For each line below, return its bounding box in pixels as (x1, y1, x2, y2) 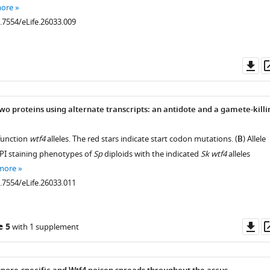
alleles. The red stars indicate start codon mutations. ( (45, 133, 237, 145)
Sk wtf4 (200, 148, 227, 160)
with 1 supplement (10, 221, 79, 233)
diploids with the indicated (102, 148, 201, 160)
